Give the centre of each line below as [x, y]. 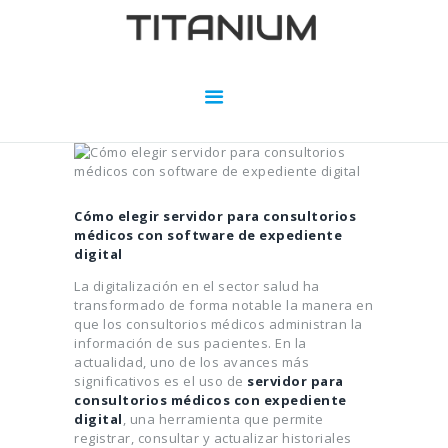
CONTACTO [86, 222]
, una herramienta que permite [222, 419]
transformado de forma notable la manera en [223, 305]
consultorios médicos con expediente [210, 400]
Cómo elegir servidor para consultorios [215, 216]
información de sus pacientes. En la [190, 343]
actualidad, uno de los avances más [191, 362]
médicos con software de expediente [208, 235]
